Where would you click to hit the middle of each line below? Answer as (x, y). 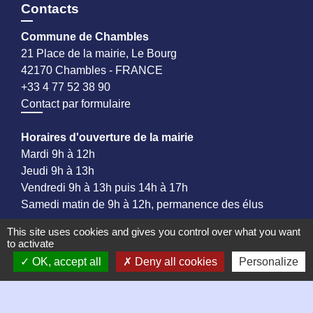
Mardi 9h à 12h (58, 154)
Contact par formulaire (76, 103)
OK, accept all (65, 262)
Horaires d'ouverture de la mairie (107, 137)
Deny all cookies (174, 262)
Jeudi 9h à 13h (58, 170)
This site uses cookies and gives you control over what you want (154, 232)
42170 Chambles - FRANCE (92, 70)
